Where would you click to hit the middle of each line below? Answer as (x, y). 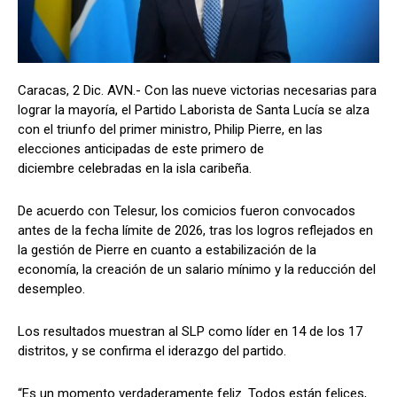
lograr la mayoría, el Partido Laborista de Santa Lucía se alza (194, 110)
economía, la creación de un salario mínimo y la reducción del (197, 270)
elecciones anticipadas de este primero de (141, 149)
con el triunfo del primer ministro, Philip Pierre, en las (170, 130)
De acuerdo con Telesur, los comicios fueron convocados (187, 211)
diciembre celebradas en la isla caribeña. (135, 169)
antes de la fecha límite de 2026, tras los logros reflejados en (195, 231)
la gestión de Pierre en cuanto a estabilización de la (167, 250)
